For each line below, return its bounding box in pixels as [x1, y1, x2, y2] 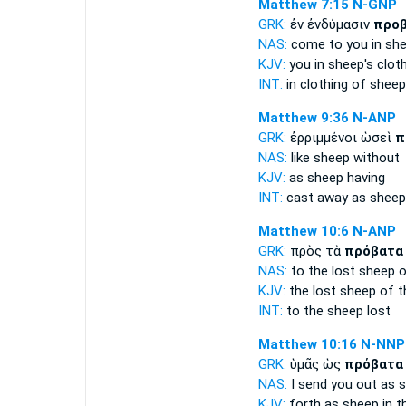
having [343, 169, 385, 186]
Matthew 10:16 [257, 336, 357, 353]
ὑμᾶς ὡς [289, 356, 344, 372]
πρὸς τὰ [289, 243, 344, 259]
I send [286, 376, 331, 392]
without [349, 150, 400, 166]
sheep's [327, 56, 373, 72]
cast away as [282, 189, 370, 206]
